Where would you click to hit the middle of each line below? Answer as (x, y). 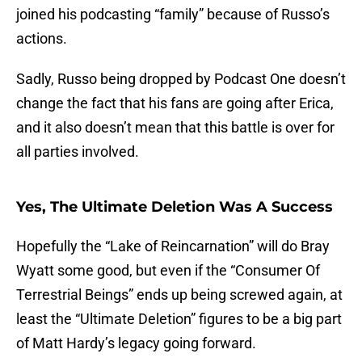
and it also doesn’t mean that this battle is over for (175, 128)
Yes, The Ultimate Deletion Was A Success (175, 207)
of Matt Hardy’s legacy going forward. (136, 343)
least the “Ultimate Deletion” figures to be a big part (179, 319)
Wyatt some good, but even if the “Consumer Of (168, 271)
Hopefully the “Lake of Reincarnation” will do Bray (173, 246)
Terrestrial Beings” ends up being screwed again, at (179, 295)
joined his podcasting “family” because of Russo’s (173, 15)
